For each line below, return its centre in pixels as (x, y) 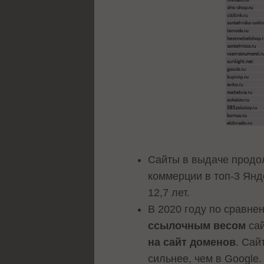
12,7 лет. (171, 192)
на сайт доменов (192, 242)
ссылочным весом (197, 225)
